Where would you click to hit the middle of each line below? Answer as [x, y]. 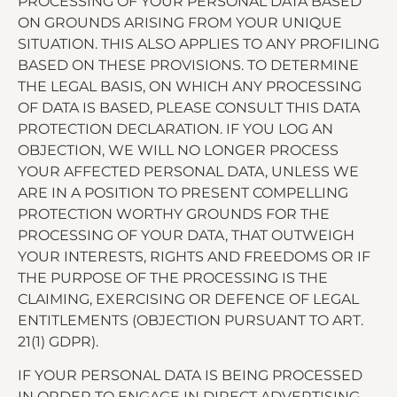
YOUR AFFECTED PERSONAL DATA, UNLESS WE [188, 171]
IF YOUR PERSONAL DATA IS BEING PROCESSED [190, 376]
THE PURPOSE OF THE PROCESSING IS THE [173, 277]
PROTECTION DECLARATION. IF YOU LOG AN [175, 128]
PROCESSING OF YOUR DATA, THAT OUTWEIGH [186, 235]
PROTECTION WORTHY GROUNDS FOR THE [174, 214]
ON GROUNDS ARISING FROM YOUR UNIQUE [180, 22]
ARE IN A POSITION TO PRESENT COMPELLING [183, 192]
